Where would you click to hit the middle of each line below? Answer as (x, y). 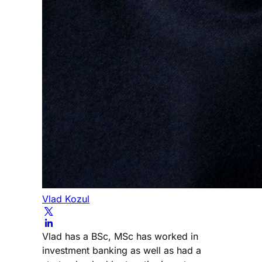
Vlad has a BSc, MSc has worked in (120, 236)
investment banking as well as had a (122, 250)
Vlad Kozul (66, 199)
